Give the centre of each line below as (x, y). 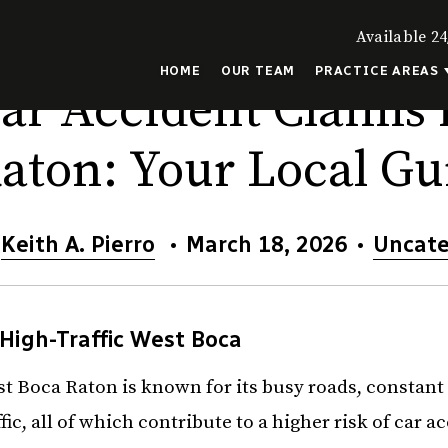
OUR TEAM (258, 70)
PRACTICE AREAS (377, 70)
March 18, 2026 (267, 244)
